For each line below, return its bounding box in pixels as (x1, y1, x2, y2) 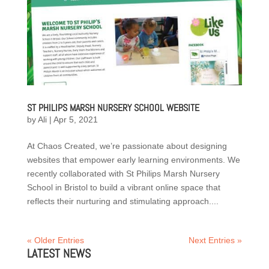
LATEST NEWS (26, 245, 91, 261)
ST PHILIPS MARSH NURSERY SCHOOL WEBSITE (26, 101, 199, 114)
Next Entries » (189, 235, 243, 245)
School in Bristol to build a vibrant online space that (26, 182, 220, 192)
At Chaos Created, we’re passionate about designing (26, 141, 227, 151)
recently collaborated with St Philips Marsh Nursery (26, 168, 220, 178)
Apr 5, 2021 (53, 114, 98, 124)
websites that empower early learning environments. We (26, 154, 240, 165)
